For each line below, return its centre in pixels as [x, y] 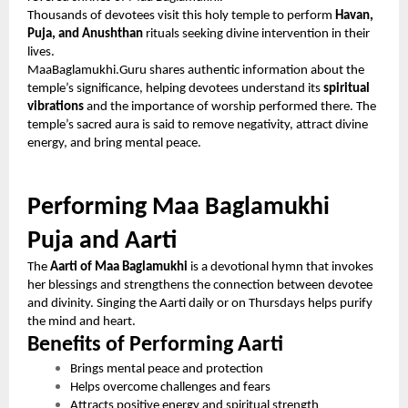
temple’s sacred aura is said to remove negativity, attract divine [198, 125]
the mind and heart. [82, 321]
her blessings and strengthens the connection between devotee [200, 285]
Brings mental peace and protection [167, 369]
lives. [41, 52]
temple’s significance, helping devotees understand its [175, 88]
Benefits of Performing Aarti [155, 345]
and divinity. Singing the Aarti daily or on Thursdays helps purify [200, 303]
